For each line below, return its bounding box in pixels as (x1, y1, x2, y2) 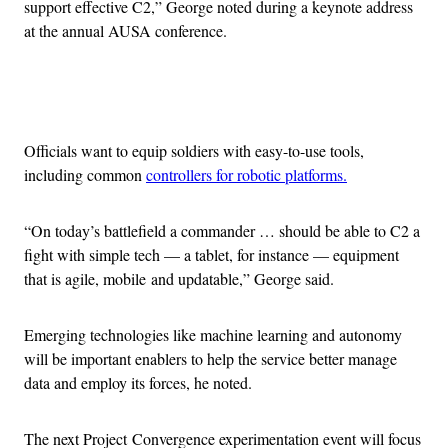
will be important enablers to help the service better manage (24, 348, 397, 370)
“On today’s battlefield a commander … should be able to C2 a (24, 220, 420, 242)
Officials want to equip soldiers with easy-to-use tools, (24, 140, 364, 162)
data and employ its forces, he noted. (24, 372, 252, 394)
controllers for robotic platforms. (146, 164, 347, 186)
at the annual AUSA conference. (24, 20, 227, 42)
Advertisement (222, 90, 314, 112)
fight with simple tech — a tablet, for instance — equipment (24, 244, 399, 266)
